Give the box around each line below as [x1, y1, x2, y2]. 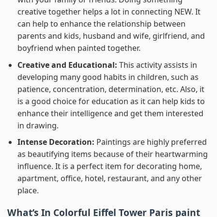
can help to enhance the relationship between [17, 18, 186, 30]
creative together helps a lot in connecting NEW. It [17, 6, 201, 17]
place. [17, 185, 39, 196]
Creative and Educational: [17, 59, 119, 70]
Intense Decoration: [17, 137, 96, 148]
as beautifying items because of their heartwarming [17, 149, 208, 160]
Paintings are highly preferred [96, 137, 207, 148]
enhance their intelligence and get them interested [17, 108, 203, 119]
